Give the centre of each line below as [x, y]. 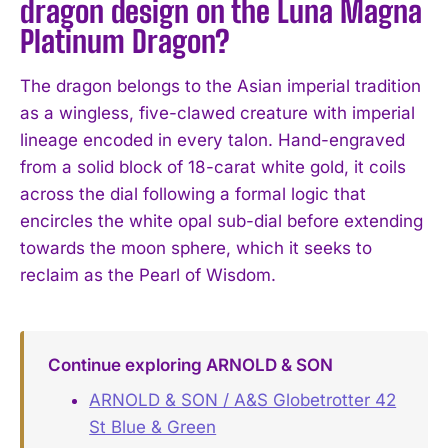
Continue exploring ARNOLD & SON [190, 364]
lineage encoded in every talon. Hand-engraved [212, 139]
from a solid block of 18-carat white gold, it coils [213, 166]
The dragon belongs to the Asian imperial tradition [220, 85]
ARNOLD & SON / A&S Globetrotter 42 [243, 400]
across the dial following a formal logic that [193, 193]
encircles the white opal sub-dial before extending [221, 220]
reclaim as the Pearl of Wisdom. [148, 274]
